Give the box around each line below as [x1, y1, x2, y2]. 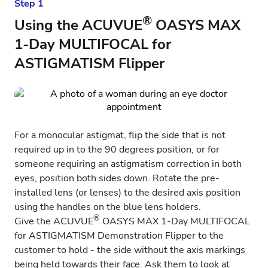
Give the [14, 215, 53, 228]
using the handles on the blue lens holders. [14, 200, 201, 214]
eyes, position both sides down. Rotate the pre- [14, 172, 220, 185]
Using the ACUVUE [14, 16, 142, 35]
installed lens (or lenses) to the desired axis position [14, 186, 240, 199]
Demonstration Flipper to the [95, 229, 224, 242]
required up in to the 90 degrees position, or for [14, 143, 220, 156]
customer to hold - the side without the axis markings [14, 243, 245, 257]
